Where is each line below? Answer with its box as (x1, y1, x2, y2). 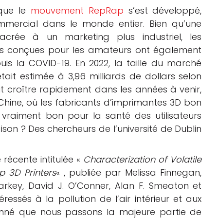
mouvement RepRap (30, 4, 124, 17)
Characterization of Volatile (83, 153, 202, 166)
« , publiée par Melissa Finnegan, (55, 166, 202, 179)
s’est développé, (123, 4, 202, 17)
